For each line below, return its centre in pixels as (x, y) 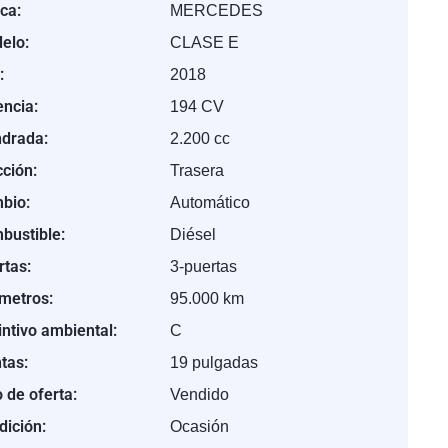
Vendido (199, 394)
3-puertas (203, 266)
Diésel (192, 234)
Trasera (196, 170)
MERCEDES (216, 10)
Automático (209, 202)
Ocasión (199, 426)
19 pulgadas (213, 362)
